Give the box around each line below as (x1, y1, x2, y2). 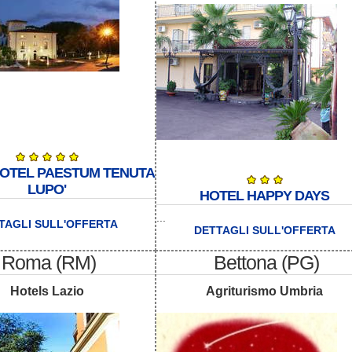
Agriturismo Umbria (206, 284, 323, 299)
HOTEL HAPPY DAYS (200, 188, 329, 204)
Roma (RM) (2, 251, 96, 273)
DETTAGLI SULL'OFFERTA (193, 224, 335, 237)
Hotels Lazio (9, 284, 84, 299)
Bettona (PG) (214, 251, 319, 273)
